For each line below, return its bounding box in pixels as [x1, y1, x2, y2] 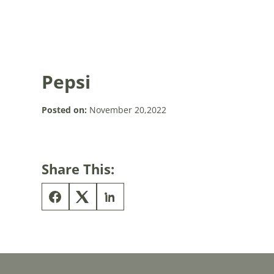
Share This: [41, 160, 114, 178]
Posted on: [41, 104, 87, 116]
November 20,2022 [86, 104, 166, 116]
